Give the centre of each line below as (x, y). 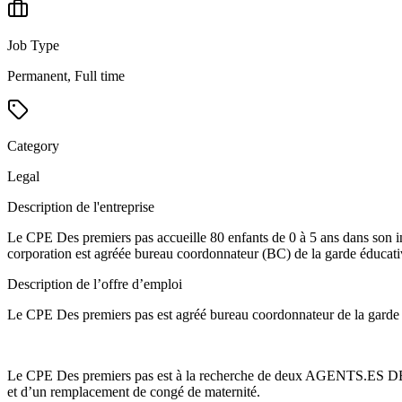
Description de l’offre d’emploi (95, 284)
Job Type (33, 45)
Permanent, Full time (66, 75)
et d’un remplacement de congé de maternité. (134, 391)
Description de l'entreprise (81, 206)
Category (33, 145)
